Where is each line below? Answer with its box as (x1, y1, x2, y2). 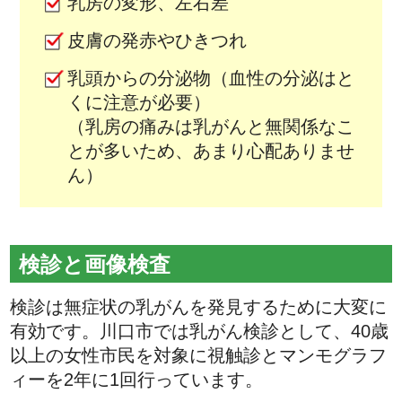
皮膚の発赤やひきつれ (66, 30, 247, 50)
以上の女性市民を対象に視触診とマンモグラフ (10, 345, 388, 366)
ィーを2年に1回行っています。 (10, 370, 264, 390)
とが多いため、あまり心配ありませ (66, 140, 354, 161)
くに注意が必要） (66, 92, 211, 112)
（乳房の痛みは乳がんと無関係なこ (66, 116, 354, 136)
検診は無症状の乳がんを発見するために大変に (10, 297, 388, 318)
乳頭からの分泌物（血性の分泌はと (66, 67, 354, 88)
